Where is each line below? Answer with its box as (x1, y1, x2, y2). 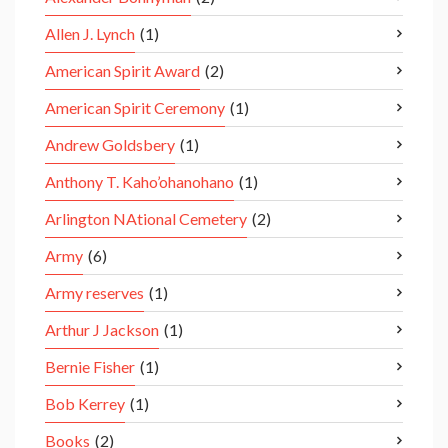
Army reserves (45, 283, 144, 303)
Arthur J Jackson (45, 320, 159, 340)
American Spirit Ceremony (45, 98, 225, 118)
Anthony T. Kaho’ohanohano (45, 172, 234, 192)
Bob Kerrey (45, 394, 125, 414)
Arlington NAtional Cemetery (45, 209, 247, 229)
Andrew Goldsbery (45, 135, 175, 155)
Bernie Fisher (45, 357, 135, 377)
